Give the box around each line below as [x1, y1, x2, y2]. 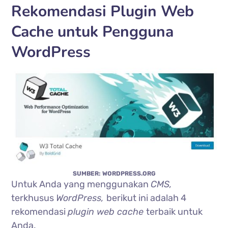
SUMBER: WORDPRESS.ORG [72, 170, 156, 178]
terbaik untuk [146, 206, 203, 218]
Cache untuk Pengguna [11, 21, 174, 43]
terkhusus [11, 192, 56, 204]
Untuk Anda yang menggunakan [11, 179, 151, 190]
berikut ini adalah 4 [106, 192, 187, 204]
